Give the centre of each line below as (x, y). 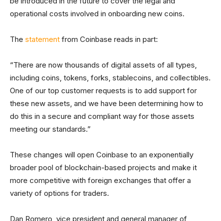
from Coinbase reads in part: (109, 39)
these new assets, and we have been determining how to (107, 103)
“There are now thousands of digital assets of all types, (103, 65)
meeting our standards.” (50, 129)
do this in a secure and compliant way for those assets (102, 116)
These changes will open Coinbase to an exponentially (102, 155)
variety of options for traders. (59, 193)
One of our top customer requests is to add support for (103, 91)
